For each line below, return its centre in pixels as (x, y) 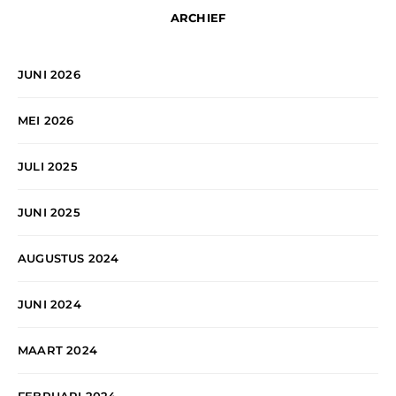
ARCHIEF (198, 17)
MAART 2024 (57, 350)
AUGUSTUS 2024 (69, 258)
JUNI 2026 (49, 74)
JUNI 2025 (49, 212)
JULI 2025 (48, 166)
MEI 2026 (46, 120)
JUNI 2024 (49, 304)
